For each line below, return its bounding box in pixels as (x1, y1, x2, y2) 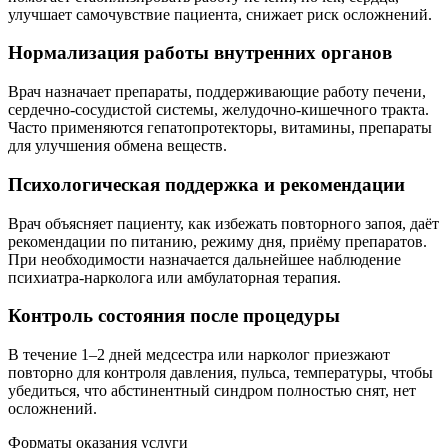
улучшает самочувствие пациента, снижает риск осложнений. (8, 5, 432, 23)
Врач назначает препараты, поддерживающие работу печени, (8, 83, 426, 101)
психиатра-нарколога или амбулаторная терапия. (8, 268, 341, 286)
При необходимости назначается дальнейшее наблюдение (8, 250, 401, 268)
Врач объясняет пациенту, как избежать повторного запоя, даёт (8, 214, 439, 232)
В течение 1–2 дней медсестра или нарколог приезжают (8, 345, 390, 363)
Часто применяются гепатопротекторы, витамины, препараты (8, 119, 432, 137)
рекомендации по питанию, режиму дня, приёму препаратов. (8, 232, 427, 250)
